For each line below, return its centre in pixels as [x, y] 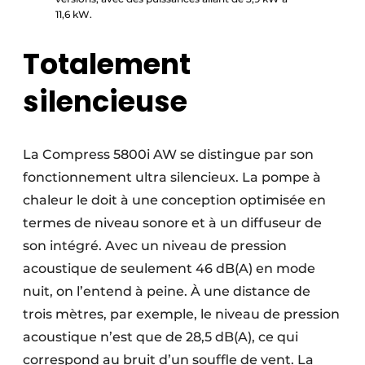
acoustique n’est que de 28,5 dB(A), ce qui [161, 337]
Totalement [107, 64]
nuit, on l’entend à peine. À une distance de [167, 292]
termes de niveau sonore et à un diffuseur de [172, 223]
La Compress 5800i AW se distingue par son [168, 155]
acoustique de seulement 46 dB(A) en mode [169, 269]
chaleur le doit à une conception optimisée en [174, 200]
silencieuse [105, 102]
